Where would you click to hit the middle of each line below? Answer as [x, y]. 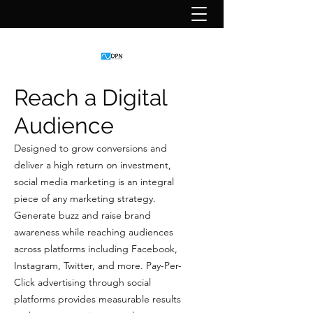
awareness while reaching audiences [94, 232]
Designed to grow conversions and [90, 148]
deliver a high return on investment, [93, 165]
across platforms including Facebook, [96, 249]
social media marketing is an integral [94, 182]
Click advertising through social [82, 282]
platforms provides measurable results [97, 299]
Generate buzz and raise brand [82, 215]
